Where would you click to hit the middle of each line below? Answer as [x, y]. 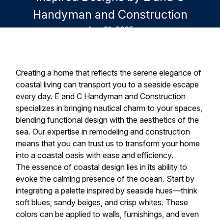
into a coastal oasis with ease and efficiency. [95, 155]
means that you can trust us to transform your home [108, 144]
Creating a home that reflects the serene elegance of [109, 73]
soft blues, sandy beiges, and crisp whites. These [102, 203]
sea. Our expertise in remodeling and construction [103, 132]
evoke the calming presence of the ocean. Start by [105, 179]
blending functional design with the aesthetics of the [107, 120]
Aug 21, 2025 [110, 30]
